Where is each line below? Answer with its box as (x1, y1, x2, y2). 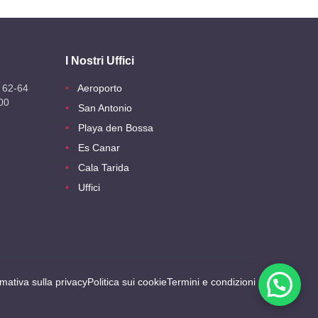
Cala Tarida (78, 162, 129, 174)
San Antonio (78, 102, 132, 114)
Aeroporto (77, 82, 122, 94)
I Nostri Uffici (65, 55, 134, 67)
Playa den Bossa (78, 122, 153, 134)
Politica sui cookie (87, 276, 167, 288)
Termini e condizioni (167, 276, 256, 288)
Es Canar (78, 142, 120, 154)
